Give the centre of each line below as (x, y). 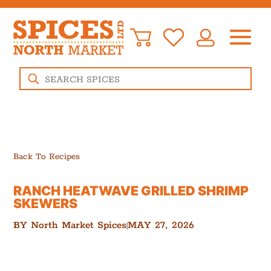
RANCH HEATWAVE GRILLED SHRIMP (131, 191)
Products (37, 71)
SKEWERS (46, 203)
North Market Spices (79, 225)
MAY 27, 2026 (161, 225)
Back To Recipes (47, 157)
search (32, 81)
